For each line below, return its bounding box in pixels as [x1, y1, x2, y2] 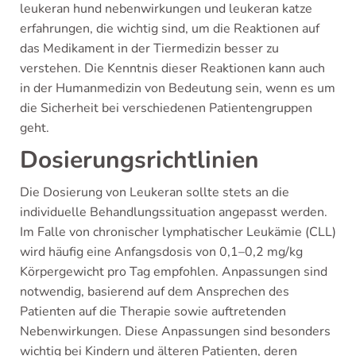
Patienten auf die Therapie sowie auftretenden [20, 303, 286, 320]
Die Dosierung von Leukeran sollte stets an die [20, 184, 289, 201]
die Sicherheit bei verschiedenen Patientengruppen [20, 99, 312, 117]
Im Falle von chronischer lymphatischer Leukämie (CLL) [20, 223, 336, 241]
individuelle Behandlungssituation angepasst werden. [20, 203, 327, 221]
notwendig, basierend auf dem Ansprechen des [20, 283, 289, 300]
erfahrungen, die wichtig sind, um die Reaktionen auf [20, 20, 319, 37]
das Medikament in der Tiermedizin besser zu [20, 40, 279, 57]
